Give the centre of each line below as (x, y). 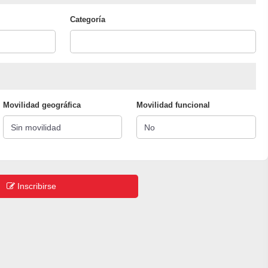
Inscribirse (35, 186)
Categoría (87, 20)
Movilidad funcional (173, 105)
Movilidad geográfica (42, 105)
